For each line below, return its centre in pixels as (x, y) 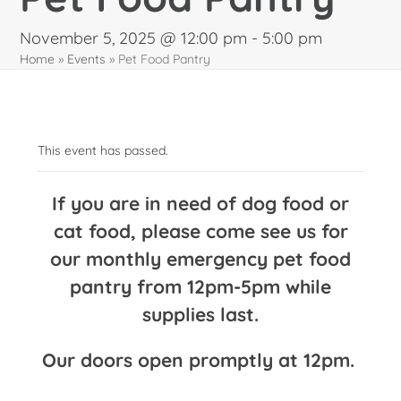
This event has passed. (103, 151)
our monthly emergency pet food (200, 259)
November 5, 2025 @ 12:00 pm (134, 38)
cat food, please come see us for (200, 231)
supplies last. (200, 315)
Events (87, 60)
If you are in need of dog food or (200, 204)
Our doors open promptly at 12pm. (200, 360)
